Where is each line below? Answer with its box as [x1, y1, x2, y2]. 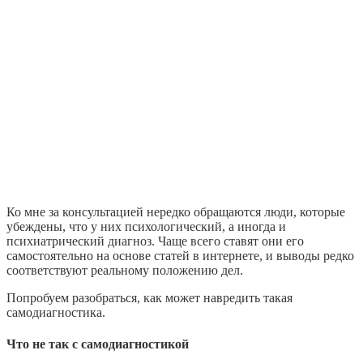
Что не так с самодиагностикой [6, 337, 189, 352]
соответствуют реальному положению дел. [6, 263, 243, 277]
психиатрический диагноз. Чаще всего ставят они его [6, 233, 304, 248]
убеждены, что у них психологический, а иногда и [6, 219, 286, 233]
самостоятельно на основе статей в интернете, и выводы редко [6, 248, 354, 263]
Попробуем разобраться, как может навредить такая [6, 290, 293, 305]
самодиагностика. [6, 305, 105, 319]
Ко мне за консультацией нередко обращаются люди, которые [6, 204, 345, 219]
